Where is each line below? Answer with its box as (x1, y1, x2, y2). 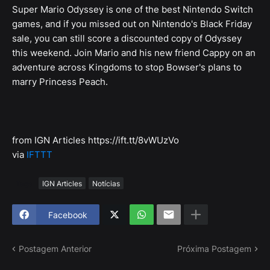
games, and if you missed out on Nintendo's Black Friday (12, 18, 252, 30)
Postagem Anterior (19, 243, 92, 254)
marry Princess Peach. (12, 76, 108, 88)
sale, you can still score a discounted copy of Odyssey (12, 33, 242, 45)
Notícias (92, 178, 120, 188)
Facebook (48, 209, 87, 220)
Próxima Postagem (177, 243, 251, 254)
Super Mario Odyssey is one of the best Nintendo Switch (12, 4, 253, 16)
